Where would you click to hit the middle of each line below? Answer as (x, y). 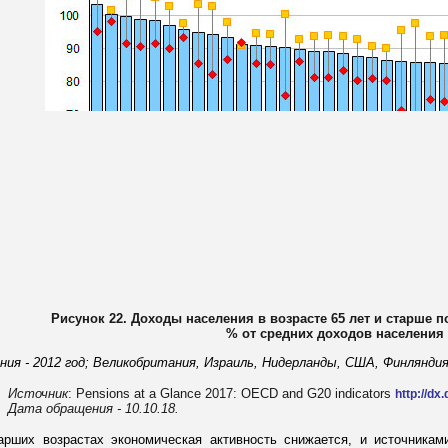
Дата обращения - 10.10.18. (93, 408)
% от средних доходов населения (334, 334)
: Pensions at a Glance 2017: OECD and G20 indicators (231, 393)
